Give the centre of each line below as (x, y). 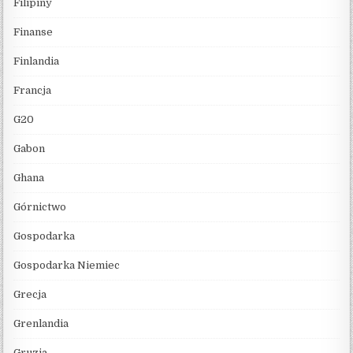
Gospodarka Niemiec (67, 265)
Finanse (33, 32)
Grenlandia (41, 323)
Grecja (30, 294)
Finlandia (37, 61)
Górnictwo (40, 206)
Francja (33, 90)
